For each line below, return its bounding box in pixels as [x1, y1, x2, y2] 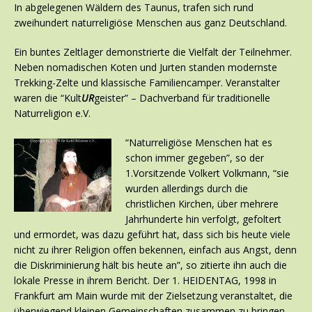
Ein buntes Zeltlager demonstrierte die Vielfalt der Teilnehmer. [14, 45, 292, 59]
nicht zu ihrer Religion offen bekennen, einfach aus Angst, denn [14, 243, 297, 257]
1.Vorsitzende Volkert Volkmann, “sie [125, 166, 289, 180]
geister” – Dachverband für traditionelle [94, 91, 270, 105]
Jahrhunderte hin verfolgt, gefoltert [125, 212, 281, 226]
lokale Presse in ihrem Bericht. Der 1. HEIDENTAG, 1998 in [14, 274, 276, 288]
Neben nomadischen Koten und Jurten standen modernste [14, 61, 277, 75]
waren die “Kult [14, 91, 81, 105]
